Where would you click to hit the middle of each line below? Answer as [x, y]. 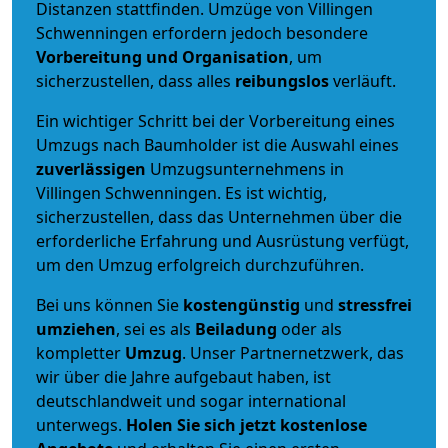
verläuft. [362, 80]
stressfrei [375, 304]
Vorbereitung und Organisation [162, 56]
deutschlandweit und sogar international [191, 400]
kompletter [80, 352]
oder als [309, 328]
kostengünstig [241, 304]
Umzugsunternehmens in [247, 168]
